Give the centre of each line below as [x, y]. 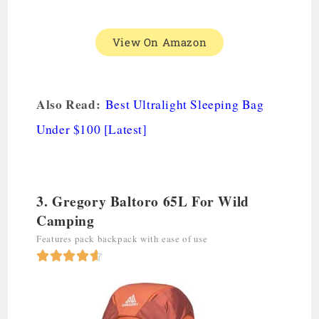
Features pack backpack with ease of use [122, 238]
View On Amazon [159, 42]
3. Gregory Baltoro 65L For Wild [143, 201]
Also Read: [71, 104]
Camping [66, 220]
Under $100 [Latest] [92, 129]
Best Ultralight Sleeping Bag [184, 104]
